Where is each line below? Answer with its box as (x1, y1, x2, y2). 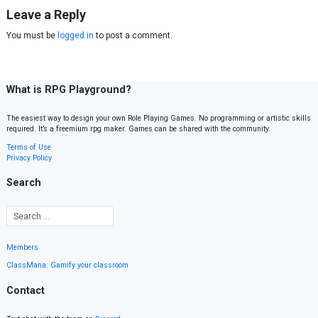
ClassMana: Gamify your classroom (6, 261, 128, 270)
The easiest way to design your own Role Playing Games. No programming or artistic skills (6, 114, 311, 124)
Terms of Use (6, 142, 51, 152)
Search (6, 177, 41, 190)
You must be (6, 31, 57, 41)
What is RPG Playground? (6, 84, 131, 97)
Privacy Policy (6, 153, 52, 163)
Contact (6, 285, 45, 297)
